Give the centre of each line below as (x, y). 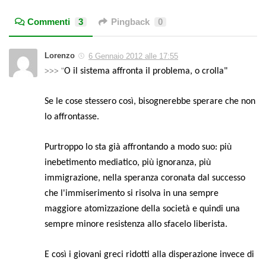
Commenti (48, 22)
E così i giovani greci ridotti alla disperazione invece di (149, 255)
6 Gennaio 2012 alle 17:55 (133, 56)
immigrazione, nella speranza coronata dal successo (145, 178)
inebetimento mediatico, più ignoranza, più (128, 163)
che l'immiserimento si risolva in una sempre (132, 194)
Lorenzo (60, 56)
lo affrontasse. (72, 117)
